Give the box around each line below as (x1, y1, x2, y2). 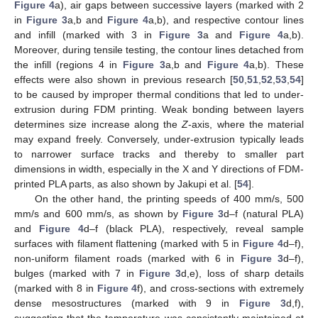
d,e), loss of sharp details (181, 267, 305, 279)
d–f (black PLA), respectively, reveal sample (83, 222, 305, 234)
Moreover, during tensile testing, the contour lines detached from (14, 43, 304, 55)
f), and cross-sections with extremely (137, 282, 305, 294)
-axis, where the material (188, 118, 304, 130)
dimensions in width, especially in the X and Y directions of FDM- (14, 163, 304, 175)
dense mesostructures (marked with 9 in (14, 297, 240, 309)
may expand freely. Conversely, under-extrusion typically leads (14, 133, 304, 145)
